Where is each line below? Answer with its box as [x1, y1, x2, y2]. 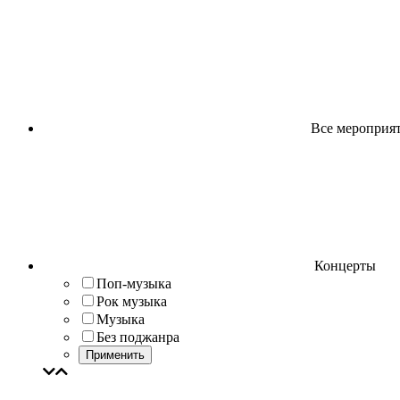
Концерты [311, 258, 376, 273]
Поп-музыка [96, 276, 171, 291]
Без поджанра [96, 329, 179, 345]
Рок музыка [96, 294, 167, 309]
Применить [86, 348, 145, 362]
